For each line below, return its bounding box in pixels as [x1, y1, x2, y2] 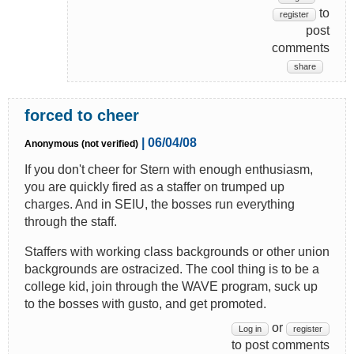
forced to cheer [24, 106, 139, 124]
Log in [239, 323, 262, 333]
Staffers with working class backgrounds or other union [24, 244, 330, 258]
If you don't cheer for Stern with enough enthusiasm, [24, 162, 313, 176]
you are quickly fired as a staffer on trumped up [24, 179, 284, 194]
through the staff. [24, 214, 117, 228]
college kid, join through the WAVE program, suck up [24, 279, 318, 293]
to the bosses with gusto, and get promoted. [24, 296, 266, 311]
